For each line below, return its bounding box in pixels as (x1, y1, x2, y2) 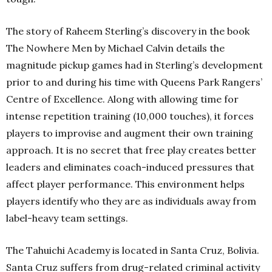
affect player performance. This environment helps (6, 178, 245, 190)
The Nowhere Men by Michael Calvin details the (6, 42, 225, 54)
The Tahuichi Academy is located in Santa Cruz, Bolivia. (6, 244, 259, 256)
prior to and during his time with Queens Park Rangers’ (6, 76, 262, 88)
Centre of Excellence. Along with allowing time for (6, 93, 239, 105)
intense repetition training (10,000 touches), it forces (6, 110, 254, 122)
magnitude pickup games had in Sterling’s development (6, 59, 263, 71)
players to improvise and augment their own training (6, 127, 253, 139)
